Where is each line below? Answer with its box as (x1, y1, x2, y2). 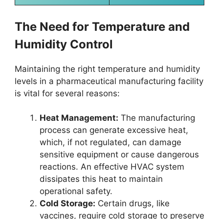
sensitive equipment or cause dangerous (40, 150, 199, 160)
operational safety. (40, 186, 112, 197)
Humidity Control (15, 37, 113, 51)
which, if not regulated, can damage (40, 137, 181, 148)
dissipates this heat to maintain (40, 174, 163, 184)
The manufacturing (118, 113, 195, 123)
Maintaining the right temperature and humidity (15, 64, 200, 74)
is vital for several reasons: (15, 88, 120, 98)
